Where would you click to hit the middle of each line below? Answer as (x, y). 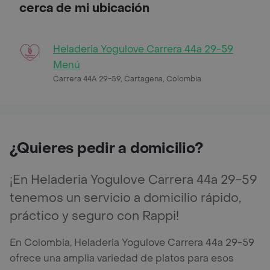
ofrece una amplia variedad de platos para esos (122, 258)
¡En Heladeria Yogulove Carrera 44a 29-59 (133, 180)
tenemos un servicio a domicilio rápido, (125, 198)
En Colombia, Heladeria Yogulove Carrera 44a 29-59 (132, 242)
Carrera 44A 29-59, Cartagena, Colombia (127, 79)
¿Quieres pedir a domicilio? (106, 148)
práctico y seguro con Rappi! (94, 216)
